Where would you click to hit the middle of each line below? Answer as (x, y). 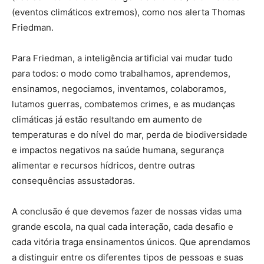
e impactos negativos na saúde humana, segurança (118, 150)
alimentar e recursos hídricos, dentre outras (103, 165)
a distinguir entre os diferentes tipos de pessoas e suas (128, 257)
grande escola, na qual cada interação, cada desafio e (123, 226)
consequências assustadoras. (73, 180)
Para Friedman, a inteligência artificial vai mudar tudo (122, 58)
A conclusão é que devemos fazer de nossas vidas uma (127, 211)
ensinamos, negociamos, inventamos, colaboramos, (119, 88)
